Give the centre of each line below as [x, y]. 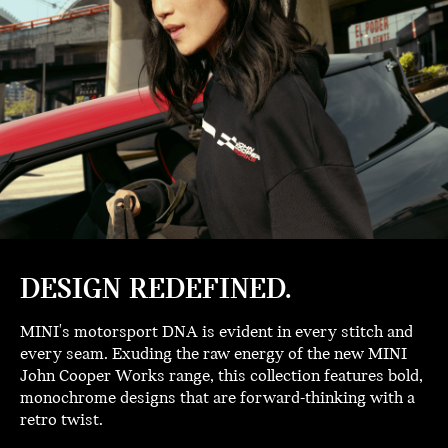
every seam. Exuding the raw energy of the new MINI [213, 354]
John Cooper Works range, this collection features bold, [221, 376]
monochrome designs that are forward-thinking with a [217, 398]
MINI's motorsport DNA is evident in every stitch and [216, 332]
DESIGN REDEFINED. [156, 290]
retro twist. [61, 420]
